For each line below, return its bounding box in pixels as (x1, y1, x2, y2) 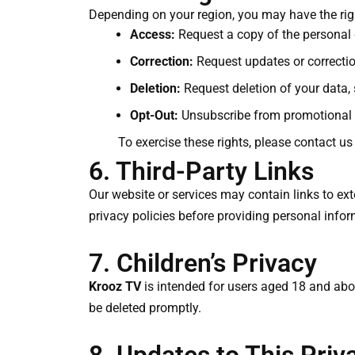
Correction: (130, 54, 193, 70)
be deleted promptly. (89, 300, 201, 316)
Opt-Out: (130, 108, 178, 124)
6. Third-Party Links (89, 156, 314, 187)
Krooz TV (89, 279, 141, 295)
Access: (130, 27, 175, 43)
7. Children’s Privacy (89, 248, 317, 279)
